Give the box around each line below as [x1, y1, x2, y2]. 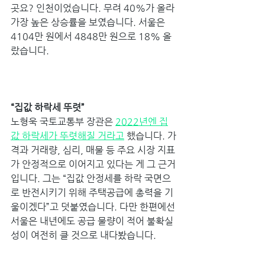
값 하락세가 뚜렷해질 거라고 [11, 130, 124, 141]
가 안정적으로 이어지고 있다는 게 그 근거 [11, 158, 176, 170]
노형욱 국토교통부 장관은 [11, 115, 115, 127]
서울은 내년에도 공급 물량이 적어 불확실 [11, 215, 173, 227]
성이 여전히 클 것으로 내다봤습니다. [11, 229, 159, 241]
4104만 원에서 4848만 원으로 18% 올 [11, 30, 172, 42]
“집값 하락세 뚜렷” [11, 101, 87, 113]
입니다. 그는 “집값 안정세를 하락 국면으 [11, 172, 171, 184]
